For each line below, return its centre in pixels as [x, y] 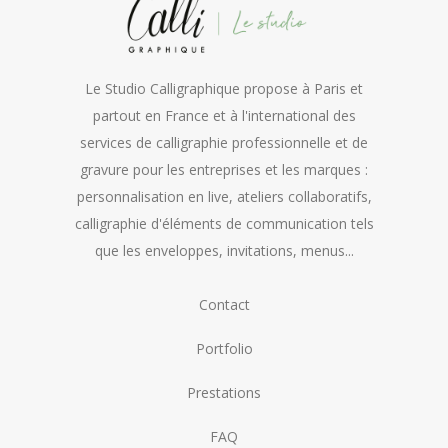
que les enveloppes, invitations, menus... [224, 251]
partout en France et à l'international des [224, 116]
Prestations [224, 393]
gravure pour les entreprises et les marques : [224, 170]
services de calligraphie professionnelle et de [224, 143]
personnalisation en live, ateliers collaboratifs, [224, 197]
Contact [224, 305]
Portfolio [224, 349]
